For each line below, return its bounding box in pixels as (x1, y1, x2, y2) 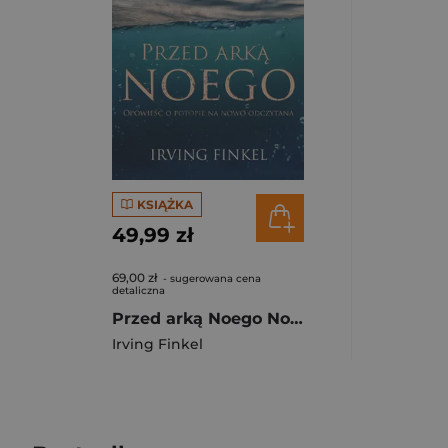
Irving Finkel (112, 335, 203, 354)
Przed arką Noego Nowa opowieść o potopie (290, 309, 303, 329)
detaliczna (112, 284, 165, 298)
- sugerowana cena (160, 272, 261, 286)
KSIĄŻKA (136, 196, 193, 212)
